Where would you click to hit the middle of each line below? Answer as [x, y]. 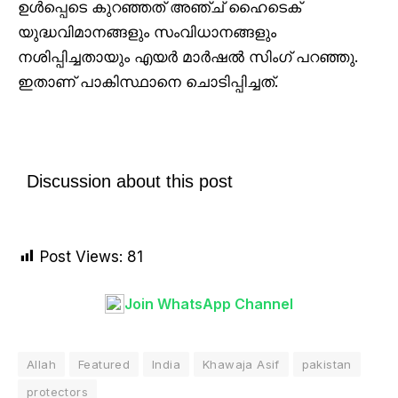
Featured [104, 365]
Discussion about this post [130, 181]
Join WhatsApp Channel [209, 303]
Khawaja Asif [241, 365]
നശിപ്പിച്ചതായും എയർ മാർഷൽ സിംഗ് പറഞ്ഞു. [188, 57]
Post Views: [81, 256]
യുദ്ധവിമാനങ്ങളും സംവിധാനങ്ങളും [147, 32]
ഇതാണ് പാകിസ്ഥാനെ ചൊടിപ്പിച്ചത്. [148, 82]
